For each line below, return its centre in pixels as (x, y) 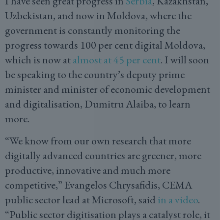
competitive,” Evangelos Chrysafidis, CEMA (98, 185)
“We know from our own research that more (98, 141)
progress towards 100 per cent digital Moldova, (105, 45)
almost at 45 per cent (117, 60)
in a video (178, 200)
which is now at (39, 60)
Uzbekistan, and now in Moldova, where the (98, 15)
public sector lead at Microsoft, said (81, 200)
